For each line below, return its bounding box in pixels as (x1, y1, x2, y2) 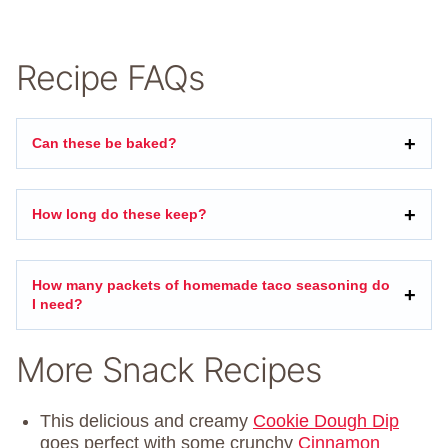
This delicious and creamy (40, 411, 253, 432)
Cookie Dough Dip (253, 411, 399, 432)
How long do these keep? (32, 206, 207, 223)
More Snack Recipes (16, 349, 321, 391)
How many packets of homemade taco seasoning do (32, 277, 390, 294)
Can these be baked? (32, 135, 177, 152)
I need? (32, 296, 83, 313)
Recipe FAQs (16, 57, 204, 99)
